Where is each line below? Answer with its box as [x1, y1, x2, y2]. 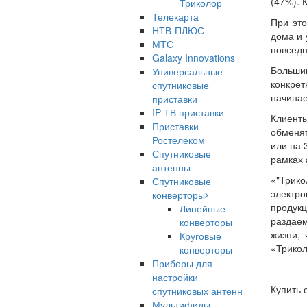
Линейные [180, 201, 225, 215]
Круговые [180, 229, 221, 243]
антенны [152, 160, 191, 174]
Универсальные [152, 64, 223, 78]
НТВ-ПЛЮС [152, 23, 204, 37]
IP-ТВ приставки [152, 106, 224, 119]
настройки [152, 270, 198, 284]
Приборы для [152, 256, 212, 270]
